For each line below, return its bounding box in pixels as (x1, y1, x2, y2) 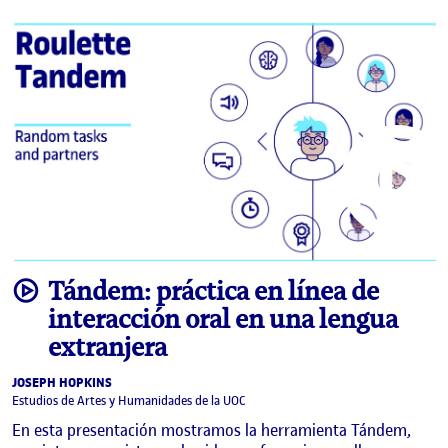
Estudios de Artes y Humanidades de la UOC (12, 392, 245, 410)
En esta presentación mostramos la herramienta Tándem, (12, 419, 411, 442)
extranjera (48, 331, 167, 364)
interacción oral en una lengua (48, 303, 398, 336)
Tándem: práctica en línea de (48, 275, 379, 308)
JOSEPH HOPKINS (12, 373, 112, 394)
